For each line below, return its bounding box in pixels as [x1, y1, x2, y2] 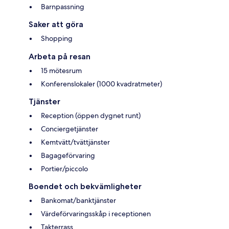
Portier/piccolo [41, 164, 88, 173]
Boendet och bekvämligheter [29, 181, 142, 191]
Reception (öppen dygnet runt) [41, 110, 141, 120]
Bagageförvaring [41, 150, 95, 160]
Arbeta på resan [29, 51, 90, 61]
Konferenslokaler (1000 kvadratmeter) [41, 79, 162, 88]
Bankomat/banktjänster [41, 195, 116, 205]
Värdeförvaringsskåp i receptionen [41, 209, 151, 218]
